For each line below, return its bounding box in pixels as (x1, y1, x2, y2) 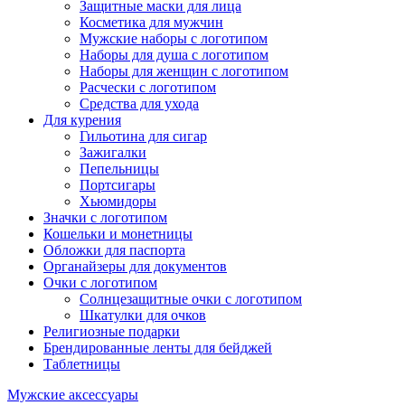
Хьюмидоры (80, 193, 156, 209)
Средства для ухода (80, 95, 199, 111)
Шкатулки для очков (80, 306, 206, 323)
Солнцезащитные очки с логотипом (80, 290, 302, 306)
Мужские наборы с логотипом (80, 30, 268, 46)
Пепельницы (80, 160, 159, 176)
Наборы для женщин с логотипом (80, 62, 288, 79)
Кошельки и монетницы (43, 225, 193, 241)
